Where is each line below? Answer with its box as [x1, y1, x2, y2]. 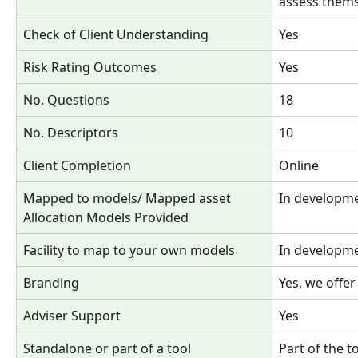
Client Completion [23, 156, 131, 174]
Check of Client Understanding [23, 25, 212, 43]
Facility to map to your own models [23, 241, 235, 259]
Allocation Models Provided [23, 208, 189, 226]
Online [279, 156, 319, 174]
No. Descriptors [23, 123, 118, 141]
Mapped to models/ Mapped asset [23, 189, 234, 207]
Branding [23, 273, 79, 292]
